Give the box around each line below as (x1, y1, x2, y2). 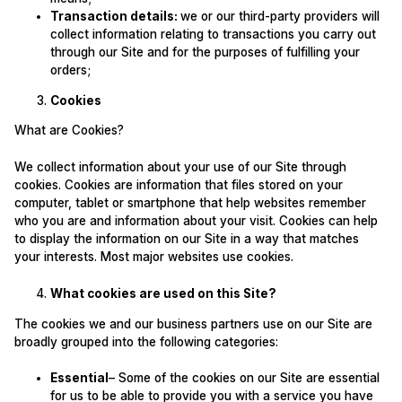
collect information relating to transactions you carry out (49, 27, 376, 42)
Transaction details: (49, 9, 180, 24)
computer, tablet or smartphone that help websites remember (13, 196, 366, 211)
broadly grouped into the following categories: (13, 334, 278, 349)
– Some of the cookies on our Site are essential (108, 371, 380, 386)
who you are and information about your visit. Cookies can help (13, 214, 378, 229)
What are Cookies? (13, 123, 124, 138)
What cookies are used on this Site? (49, 285, 276, 301)
